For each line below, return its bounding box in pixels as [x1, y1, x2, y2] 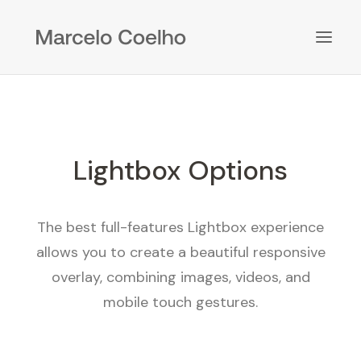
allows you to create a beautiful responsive [35, 243, 326, 262]
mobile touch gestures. [103, 293, 258, 312]
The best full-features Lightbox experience [37, 218, 324, 237]
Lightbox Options [73, 153, 288, 188]
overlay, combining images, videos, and [51, 268, 310, 287]
